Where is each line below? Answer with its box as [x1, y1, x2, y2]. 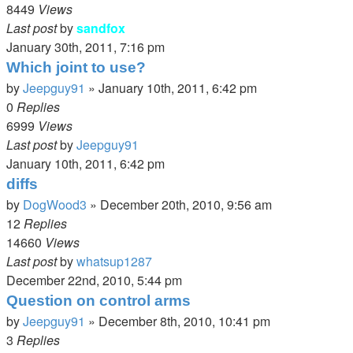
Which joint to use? [6, 59, 146, 76]
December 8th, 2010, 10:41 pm [98, 312, 270, 330]
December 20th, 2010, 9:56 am [100, 195, 272, 214]
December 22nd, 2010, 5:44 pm [6, 271, 182, 289]
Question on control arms [6, 292, 191, 309]
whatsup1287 [76, 252, 152, 270]
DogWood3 [23, 195, 87, 214]
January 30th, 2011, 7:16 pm [6, 38, 165, 56]
